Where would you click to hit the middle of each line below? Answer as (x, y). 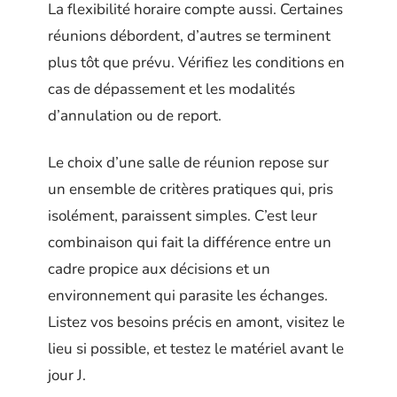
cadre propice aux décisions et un (159, 269)
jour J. (67, 375)
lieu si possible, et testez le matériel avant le (196, 348)
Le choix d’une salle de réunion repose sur (188, 162)
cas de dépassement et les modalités (171, 89)
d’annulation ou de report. (135, 116)
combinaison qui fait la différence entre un (190, 242)
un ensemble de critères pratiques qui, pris (191, 189)
